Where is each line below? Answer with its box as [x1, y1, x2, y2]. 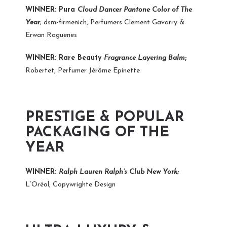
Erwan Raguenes [25, 31, 77, 39]
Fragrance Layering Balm [104, 54, 185, 62]
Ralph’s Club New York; [104, 168, 179, 176]
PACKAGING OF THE [25, 125, 169, 140]
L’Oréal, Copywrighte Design [25, 180, 116, 188]
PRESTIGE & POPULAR [25, 110, 184, 125]
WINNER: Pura [25, 6, 78, 14]
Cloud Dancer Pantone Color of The [78, 6, 192, 14]
